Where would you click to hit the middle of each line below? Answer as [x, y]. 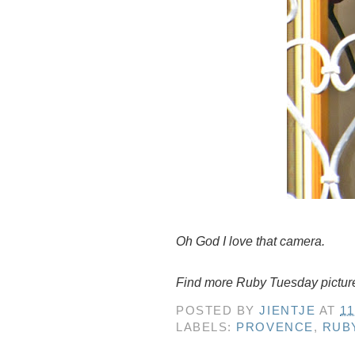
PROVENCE [275, 327]
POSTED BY [218, 311]
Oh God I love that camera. [250, 241]
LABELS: [206, 327]
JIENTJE [288, 311]
